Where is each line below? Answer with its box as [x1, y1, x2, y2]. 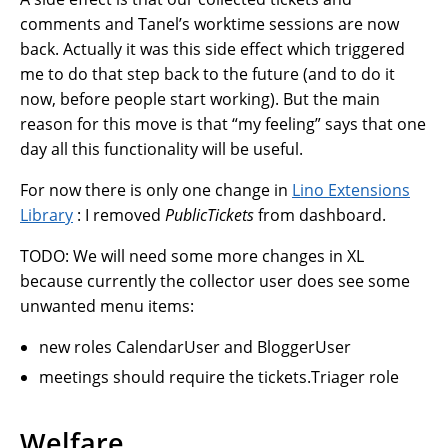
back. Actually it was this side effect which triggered [20, 37, 405, 60]
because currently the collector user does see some [20, 269, 410, 292]
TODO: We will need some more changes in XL [20, 244, 364, 267]
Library [20, 203, 73, 226]
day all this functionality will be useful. [20, 137, 303, 160]
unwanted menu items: [20, 294, 194, 317]
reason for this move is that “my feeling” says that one [20, 112, 426, 135]
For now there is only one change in [20, 178, 292, 201]
